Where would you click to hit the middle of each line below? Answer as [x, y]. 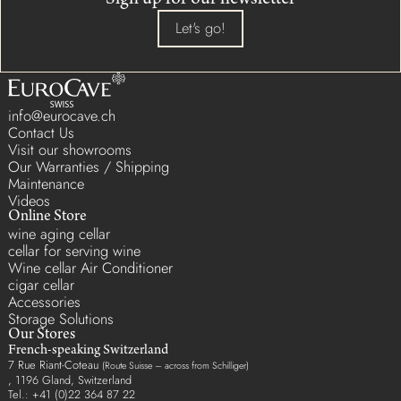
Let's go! [200, 28]
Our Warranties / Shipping [89, 166]
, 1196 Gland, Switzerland [70, 380]
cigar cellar [42, 284]
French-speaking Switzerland [89, 350]
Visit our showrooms [70, 149]
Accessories [45, 301]
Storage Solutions [61, 318]
